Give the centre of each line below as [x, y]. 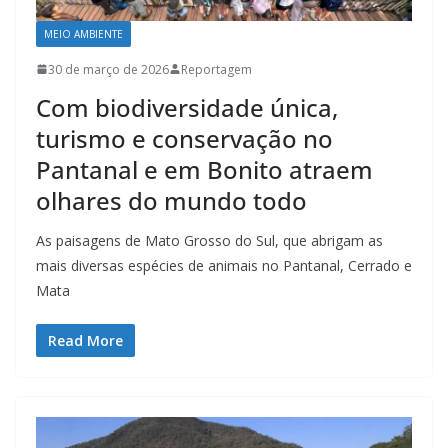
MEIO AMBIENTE [83, 33]
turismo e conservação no [184, 138]
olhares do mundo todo [171, 200]
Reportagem [216, 69]
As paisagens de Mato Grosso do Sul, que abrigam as [209, 240]
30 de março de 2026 [108, 69]
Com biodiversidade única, [187, 107]
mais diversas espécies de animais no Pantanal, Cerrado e [224, 265]
